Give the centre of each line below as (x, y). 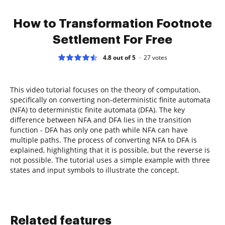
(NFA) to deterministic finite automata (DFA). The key (97, 109)
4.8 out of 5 (119, 57)
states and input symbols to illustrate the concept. (95, 170)
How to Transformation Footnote (113, 23)
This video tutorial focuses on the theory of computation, (105, 89)
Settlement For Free (113, 39)
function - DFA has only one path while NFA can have (99, 130)
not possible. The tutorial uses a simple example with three (110, 160)
